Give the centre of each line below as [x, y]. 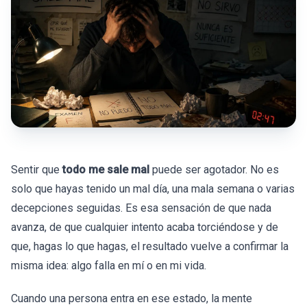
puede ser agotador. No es [214, 170]
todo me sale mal [106, 170]
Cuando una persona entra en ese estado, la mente [132, 299]
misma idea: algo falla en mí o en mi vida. [109, 266]
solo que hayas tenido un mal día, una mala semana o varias [153, 189]
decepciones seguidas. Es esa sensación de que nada [141, 208]
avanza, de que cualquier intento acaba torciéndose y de [145, 228]
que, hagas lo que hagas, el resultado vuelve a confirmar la [150, 247]
